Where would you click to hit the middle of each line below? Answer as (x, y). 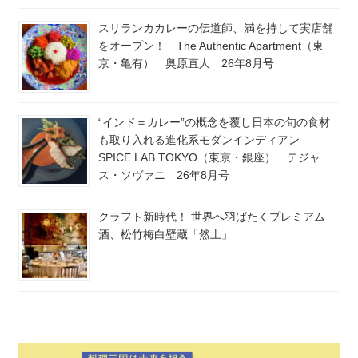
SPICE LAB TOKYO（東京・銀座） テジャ (209, 158)
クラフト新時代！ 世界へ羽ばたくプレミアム (212, 217)
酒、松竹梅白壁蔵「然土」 (165, 235)
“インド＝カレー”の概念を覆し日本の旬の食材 (214, 123)
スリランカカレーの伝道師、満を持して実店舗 (216, 28)
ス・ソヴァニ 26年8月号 (164, 175)
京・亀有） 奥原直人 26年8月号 (186, 64)
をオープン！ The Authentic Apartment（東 (211, 46)
